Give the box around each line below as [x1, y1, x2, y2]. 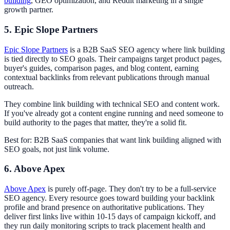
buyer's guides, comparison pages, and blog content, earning [4, 63, 199, 72]
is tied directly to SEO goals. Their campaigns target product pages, [4, 54, 222, 63]
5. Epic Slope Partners [4, 24, 98, 35]
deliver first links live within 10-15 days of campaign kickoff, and [4, 212, 216, 221]
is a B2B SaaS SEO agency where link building [68, 45, 225, 54]
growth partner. [4, 5, 53, 14]
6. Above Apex [4, 163, 65, 175]
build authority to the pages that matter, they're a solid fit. [4, 118, 187, 127]
